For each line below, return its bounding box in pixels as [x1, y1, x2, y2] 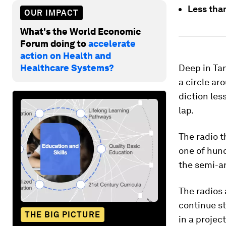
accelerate [88, 38, 136, 49]
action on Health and [20, 50, 111, 61]
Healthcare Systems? [20, 62, 114, 73]
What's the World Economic [20, 26, 141, 37]
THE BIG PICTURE [25, 209, 100, 219]
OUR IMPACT [24, 8, 79, 18]
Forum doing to [20, 38, 88, 49]
